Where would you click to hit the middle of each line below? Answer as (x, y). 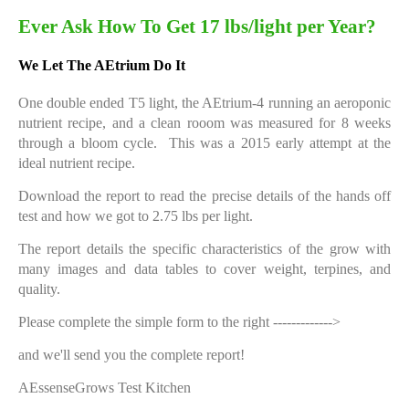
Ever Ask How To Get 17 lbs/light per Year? (197, 26)
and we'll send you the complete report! (133, 354)
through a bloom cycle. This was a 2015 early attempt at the (204, 142)
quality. (39, 288)
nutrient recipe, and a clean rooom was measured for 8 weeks (204, 122)
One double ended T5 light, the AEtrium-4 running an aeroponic (204, 102)
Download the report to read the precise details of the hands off (204, 195)
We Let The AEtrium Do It (102, 65)
